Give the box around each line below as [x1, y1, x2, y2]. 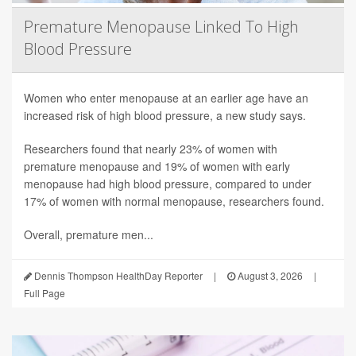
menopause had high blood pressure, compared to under [24, 175, 311, 192]
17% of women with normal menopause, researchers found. [24, 192, 324, 209]
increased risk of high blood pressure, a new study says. [24, 106, 306, 123]
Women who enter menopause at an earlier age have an [24, 89, 308, 106]
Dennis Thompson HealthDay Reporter [32, 268, 203, 282]
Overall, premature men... [24, 226, 153, 242]
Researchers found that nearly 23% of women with [24, 140, 277, 157]
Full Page [24, 285, 65, 300]
